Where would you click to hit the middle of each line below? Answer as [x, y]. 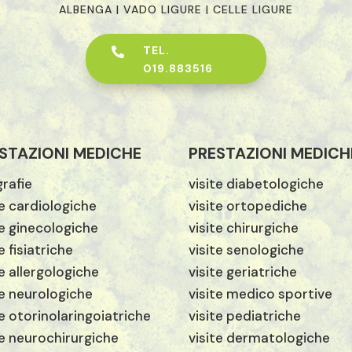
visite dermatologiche [260, 337]
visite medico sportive [261, 293]
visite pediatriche [245, 315]
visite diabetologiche [257, 183]
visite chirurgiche [244, 227]
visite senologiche [247, 249]
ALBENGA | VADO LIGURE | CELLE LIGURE [176, 10]
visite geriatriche [243, 271]
